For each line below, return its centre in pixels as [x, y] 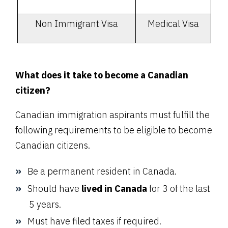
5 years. [45, 205]
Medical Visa [173, 24]
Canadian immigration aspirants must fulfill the [112, 115]
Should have [54, 189]
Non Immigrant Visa [76, 24]
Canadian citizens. [53, 146]
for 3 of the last [179, 189]
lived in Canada [114, 189]
